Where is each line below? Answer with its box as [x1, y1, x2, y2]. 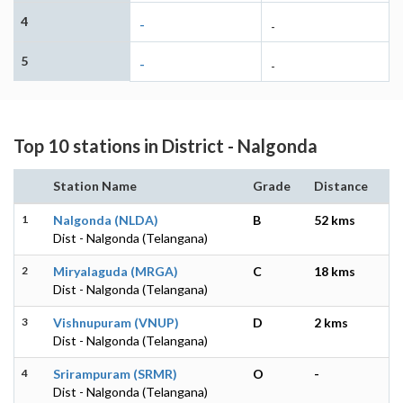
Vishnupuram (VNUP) [53, 314, 179, 330]
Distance [314, 177, 368, 193]
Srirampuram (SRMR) [53, 365, 177, 381]
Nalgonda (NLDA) [53, 211, 158, 228]
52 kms [314, 211, 355, 228]
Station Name [53, 177, 137, 193]
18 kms [314, 263, 355, 279]
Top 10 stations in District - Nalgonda [13, 134, 318, 157]
